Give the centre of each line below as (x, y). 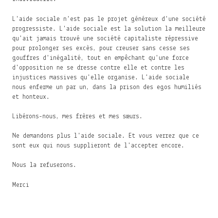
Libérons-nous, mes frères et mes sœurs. (77, 116)
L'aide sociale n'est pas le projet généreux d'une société (109, 19)
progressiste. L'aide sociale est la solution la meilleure (109, 29)
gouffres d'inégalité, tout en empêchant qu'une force (100, 58)
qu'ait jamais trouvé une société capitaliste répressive (105, 38)
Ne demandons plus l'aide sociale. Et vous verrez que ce (106, 136)
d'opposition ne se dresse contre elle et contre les (98, 68)
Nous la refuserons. (44, 165)
